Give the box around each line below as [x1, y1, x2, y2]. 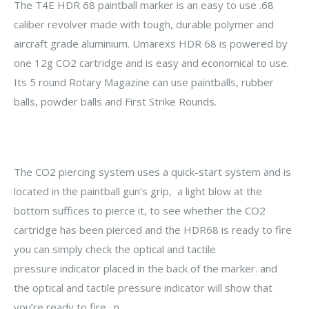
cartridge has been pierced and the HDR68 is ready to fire [14, 222, 292, 237]
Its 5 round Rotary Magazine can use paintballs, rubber [14, 75, 274, 90]
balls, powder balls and [14, 94, 125, 109]
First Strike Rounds [125, 94, 215, 109]
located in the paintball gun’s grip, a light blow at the [14, 183, 262, 198]
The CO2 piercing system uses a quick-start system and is [14, 164, 291, 179]
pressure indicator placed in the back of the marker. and [14, 261, 277, 275]
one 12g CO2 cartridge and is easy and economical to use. [14, 56, 289, 70]
